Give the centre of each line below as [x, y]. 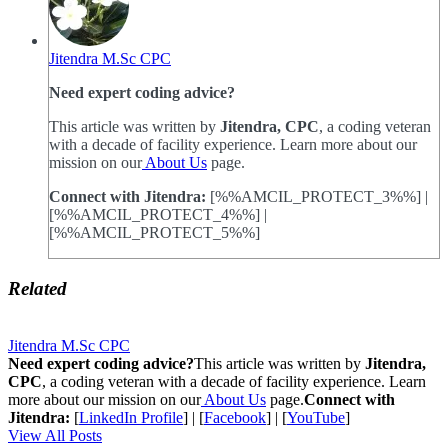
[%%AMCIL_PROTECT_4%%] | [158, 215]
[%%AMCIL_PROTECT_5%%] [154, 233]
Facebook [235, 417]
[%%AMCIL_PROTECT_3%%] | [317, 197]
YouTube [316, 417]
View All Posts [55, 435]
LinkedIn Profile [131, 417]
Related [37, 289]
